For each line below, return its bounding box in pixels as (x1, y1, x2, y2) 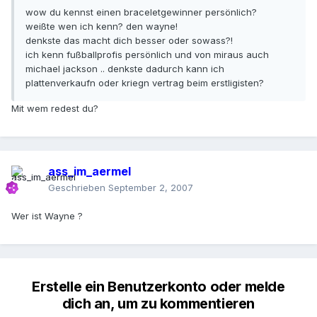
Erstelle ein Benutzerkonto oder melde (32, 278, 285, 296)
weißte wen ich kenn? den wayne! (25, 21, 178, 33)
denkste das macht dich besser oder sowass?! (25, 35, 233, 47)
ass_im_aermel (48, 164, 131, 179)
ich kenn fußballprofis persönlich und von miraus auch (25, 49, 269, 61)
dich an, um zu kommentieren (62, 295, 255, 313)
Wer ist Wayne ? (11, 210, 83, 222)
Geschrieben (48, 182, 108, 194)
